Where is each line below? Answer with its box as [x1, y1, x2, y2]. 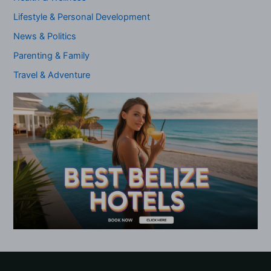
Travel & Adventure [13, 70, 91, 81]
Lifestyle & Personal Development [13, 11, 151, 23]
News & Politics [13, 31, 77, 42]
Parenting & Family [13, 50, 90, 62]
